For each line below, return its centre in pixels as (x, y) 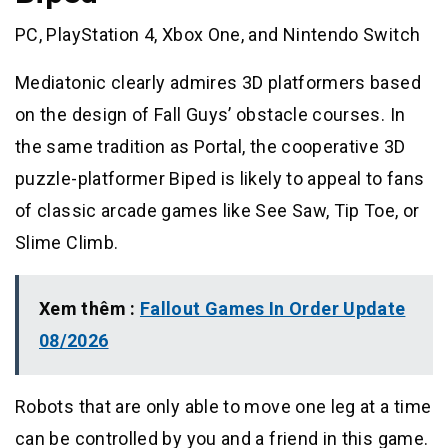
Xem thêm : (89, 309)
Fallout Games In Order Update (272, 309)
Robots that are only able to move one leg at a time (223, 407)
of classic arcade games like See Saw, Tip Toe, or (217, 211)
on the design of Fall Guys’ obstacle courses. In (210, 115)
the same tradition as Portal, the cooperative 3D (210, 147)
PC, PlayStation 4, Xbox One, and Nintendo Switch (218, 35)
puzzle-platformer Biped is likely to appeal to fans (220, 179)
